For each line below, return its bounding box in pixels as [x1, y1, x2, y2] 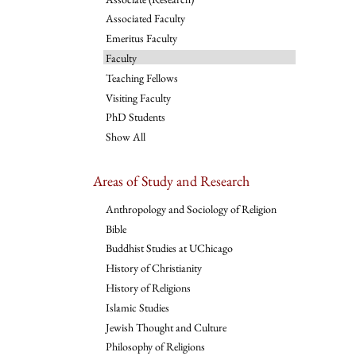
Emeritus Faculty [105, 31, 177, 46]
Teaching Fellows [105, 70, 178, 85]
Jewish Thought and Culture [105, 319, 226, 335]
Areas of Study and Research [93, 172, 250, 191]
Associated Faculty [105, 11, 185, 26]
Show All [105, 130, 145, 145]
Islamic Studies [105, 300, 169, 315]
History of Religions [105, 281, 191, 296]
